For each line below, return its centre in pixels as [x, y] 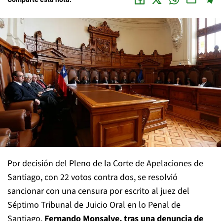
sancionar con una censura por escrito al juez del [98, 191]
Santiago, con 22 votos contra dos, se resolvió [92, 177]
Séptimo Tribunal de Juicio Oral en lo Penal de [94, 205]
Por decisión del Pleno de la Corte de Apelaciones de [105, 163]
